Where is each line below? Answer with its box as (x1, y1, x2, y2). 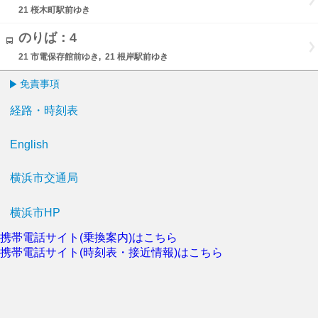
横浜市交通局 (10, 172, 78, 184)
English (10, 138, 48, 150)
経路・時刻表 (10, 104, 78, 116)
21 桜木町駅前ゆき (18, 5, 90, 15)
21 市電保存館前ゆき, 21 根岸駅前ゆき (18, 52, 168, 62)
